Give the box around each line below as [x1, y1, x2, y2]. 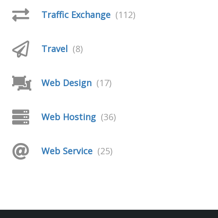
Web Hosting [41, 111, 96, 123]
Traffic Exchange [41, 9, 110, 20]
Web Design [41, 77, 91, 89]
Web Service [41, 145, 92, 157]
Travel [41, 43, 68, 54]
